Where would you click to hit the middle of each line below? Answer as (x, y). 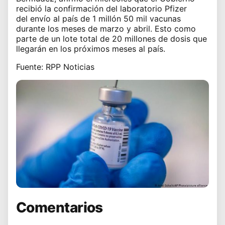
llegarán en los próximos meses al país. (91, 48)
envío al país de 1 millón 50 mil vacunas (105, 18)
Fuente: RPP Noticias (55, 67)
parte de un (39, 38)
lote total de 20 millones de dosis (128, 38)
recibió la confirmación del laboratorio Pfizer (101, 8)
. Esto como (173, 28)
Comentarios (60, 207)
